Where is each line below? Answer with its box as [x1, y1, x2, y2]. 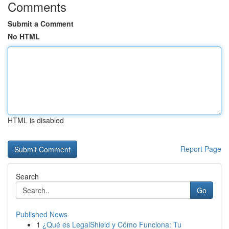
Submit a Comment [8, 18, 74, 29]
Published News [16, 209, 67, 219]
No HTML [8, 31, 40, 41]
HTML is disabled [8, 115, 64, 125]
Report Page [180, 144, 221, 154]
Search [16, 171, 39, 181]
